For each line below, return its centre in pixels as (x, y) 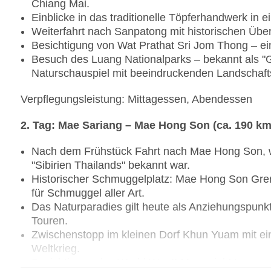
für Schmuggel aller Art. (88, 193)
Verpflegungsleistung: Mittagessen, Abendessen (136, 100)
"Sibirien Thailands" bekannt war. (111, 165)
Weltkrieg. (56, 249)
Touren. (50, 221)
